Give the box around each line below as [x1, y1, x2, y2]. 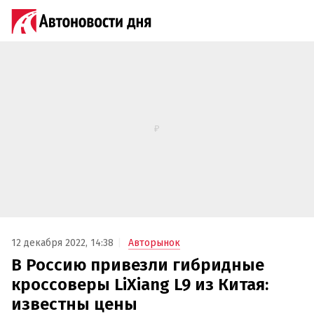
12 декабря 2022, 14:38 [11, 237, 114, 250]
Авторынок [128, 237, 180, 250]
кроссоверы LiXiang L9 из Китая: [11, 275, 268, 295]
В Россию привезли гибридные [11, 255, 264, 275]
